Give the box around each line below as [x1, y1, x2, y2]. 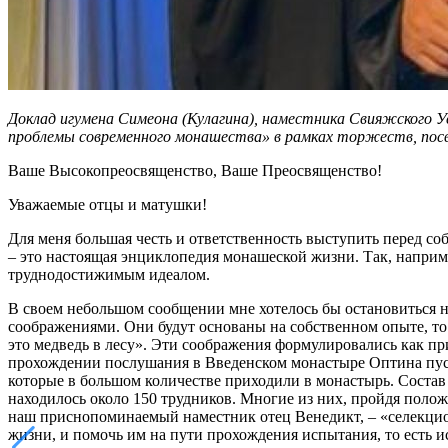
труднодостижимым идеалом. [8, 265, 210, 283]
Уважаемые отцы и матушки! [8, 195, 207, 213]
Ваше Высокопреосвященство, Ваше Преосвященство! [8, 161, 382, 179]
